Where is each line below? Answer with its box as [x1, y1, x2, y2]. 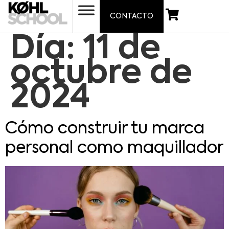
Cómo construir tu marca [5, 121, 204, 137]
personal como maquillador [5, 140, 223, 156]
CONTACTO [109, 13, 153, 20]
